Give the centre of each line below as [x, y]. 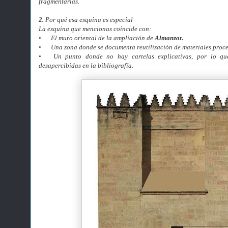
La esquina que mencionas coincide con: [95, 29]
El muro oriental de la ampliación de [102, 38]
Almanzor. [168, 38]
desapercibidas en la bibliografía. [86, 65]
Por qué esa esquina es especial [88, 20]
